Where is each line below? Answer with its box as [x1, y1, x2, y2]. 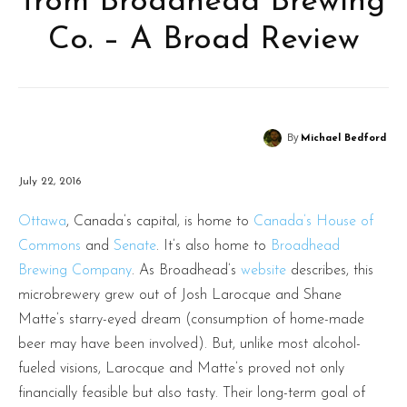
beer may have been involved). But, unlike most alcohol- [18, 336, 361, 352]
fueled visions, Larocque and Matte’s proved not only [18, 361, 344, 376]
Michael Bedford [301, 134, 386, 144]
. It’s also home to [156, 238, 271, 253]
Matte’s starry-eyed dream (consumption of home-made [18, 312, 364, 327]
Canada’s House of [253, 213, 373, 229]
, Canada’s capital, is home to [66, 213, 253, 229]
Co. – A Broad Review [47, 25, 360, 56]
